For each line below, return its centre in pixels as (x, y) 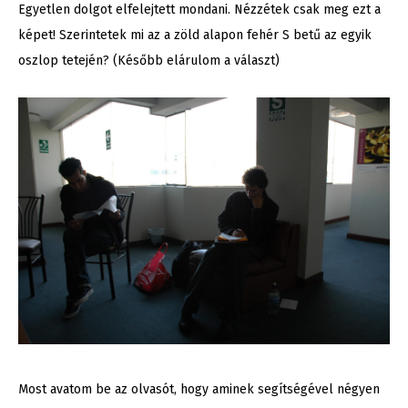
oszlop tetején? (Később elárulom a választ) (149, 61)
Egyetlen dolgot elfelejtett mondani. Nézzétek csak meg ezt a (199, 10)
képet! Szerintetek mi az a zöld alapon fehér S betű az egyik (195, 36)
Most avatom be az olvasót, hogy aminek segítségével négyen (199, 390)
